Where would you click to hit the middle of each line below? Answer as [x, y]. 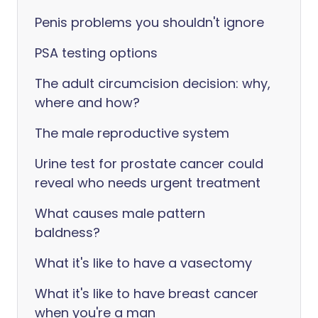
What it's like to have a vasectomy [143, 263]
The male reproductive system [132, 133]
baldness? [67, 232]
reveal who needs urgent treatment [148, 183]
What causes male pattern [120, 213]
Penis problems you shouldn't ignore [149, 22]
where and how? [87, 103]
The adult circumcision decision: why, [153, 83]
